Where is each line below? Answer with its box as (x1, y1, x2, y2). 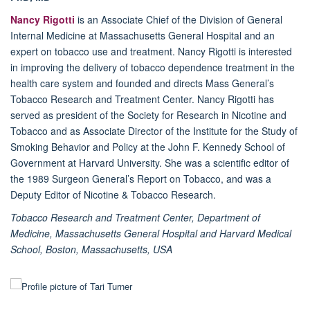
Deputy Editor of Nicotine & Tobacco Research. (10, 187, 216, 201)
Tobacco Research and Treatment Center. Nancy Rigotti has (10, 91, 274, 106)
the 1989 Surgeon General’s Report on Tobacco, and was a (10, 171, 271, 185)
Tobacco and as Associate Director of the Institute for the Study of (10, 123, 298, 138)
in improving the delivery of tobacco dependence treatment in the (10, 60, 295, 74)
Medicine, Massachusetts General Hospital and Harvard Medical (10, 226, 291, 240)
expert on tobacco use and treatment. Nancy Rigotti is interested (10, 44, 292, 58)
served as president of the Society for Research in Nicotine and (10, 107, 286, 122)
